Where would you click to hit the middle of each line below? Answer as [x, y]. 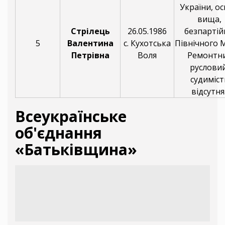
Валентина [90, 43]
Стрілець [90, 31]
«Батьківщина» [76, 150]
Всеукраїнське [71, 117]
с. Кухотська [147, 43]
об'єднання [59, 133]
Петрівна [90, 55]
